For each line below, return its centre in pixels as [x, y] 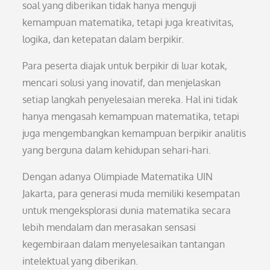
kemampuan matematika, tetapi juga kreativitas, [128, 22]
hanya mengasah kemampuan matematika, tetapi [131, 116]
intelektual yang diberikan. [80, 261]
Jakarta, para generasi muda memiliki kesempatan [131, 193]
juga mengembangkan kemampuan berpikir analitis [134, 133]
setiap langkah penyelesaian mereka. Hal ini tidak [130, 99]
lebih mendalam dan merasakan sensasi [109, 227]
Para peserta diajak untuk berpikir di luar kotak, [125, 66]
